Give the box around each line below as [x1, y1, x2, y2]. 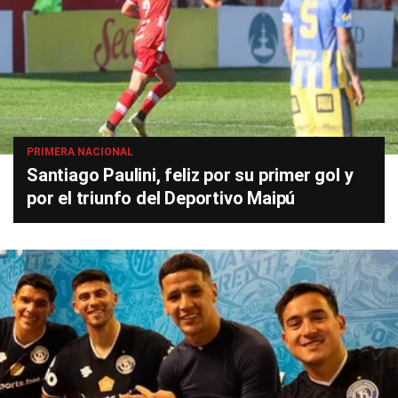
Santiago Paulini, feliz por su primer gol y [27, 164, 354, 187]
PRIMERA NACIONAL [27, 146, 133, 159]
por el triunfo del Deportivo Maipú [27, 187, 296, 210]
